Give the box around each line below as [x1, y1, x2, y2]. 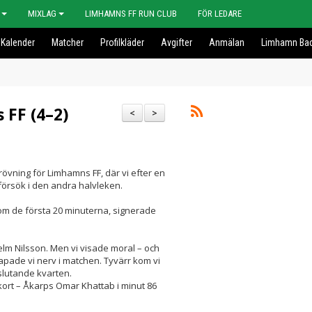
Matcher [52, 37, 84, 48]
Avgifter [161, 37, 192, 48]
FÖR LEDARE [198, 8, 242, 19]
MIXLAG [28, 8, 56, 19]
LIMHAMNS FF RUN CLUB [85, 8, 177, 19]
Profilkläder [100, 37, 144, 48]
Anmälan [209, 37, 244, 48]
